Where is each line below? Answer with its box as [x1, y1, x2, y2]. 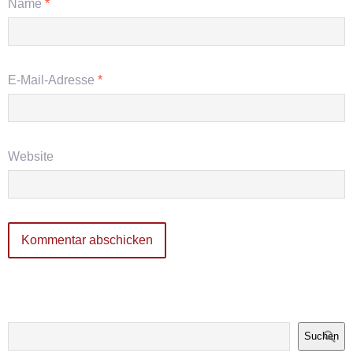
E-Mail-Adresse [8, 72, 98, 87]
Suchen [304, 330, 339, 343]
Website [8, 149, 54, 163]
